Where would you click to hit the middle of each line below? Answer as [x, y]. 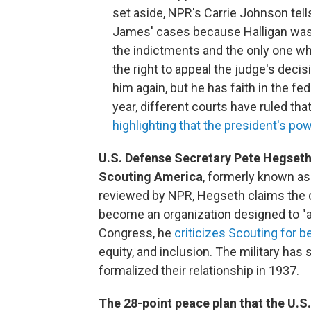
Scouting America [151, 176]
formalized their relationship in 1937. [199, 270]
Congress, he [136, 233]
